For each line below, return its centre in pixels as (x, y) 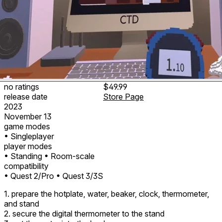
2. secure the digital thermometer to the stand (84, 213)
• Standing (23, 156)
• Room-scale (69, 156)
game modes (27, 126)
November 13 (28, 116)
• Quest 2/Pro (29, 176)
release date (26, 96)
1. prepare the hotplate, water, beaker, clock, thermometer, (107, 194)
